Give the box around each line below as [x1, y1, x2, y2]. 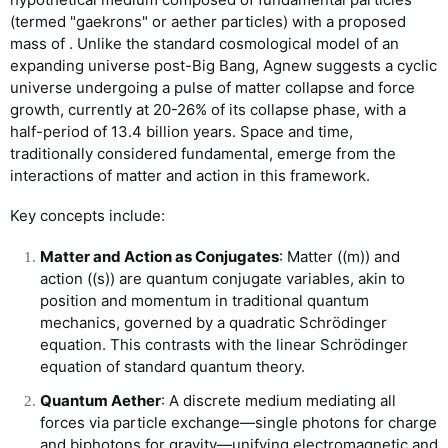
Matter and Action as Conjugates [40, 247, 279, 267]
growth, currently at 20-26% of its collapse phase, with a [10, 99, 406, 119]
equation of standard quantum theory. [40, 357, 305, 377]
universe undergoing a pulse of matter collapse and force [10, 77, 415, 97]
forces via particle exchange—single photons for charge [40, 413, 437, 433]
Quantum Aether [40, 391, 161, 411]
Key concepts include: [10, 206, 165, 226]
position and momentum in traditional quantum [40, 291, 369, 311]
